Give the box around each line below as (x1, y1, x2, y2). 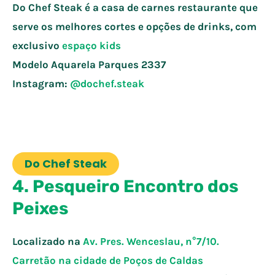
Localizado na (12, 234, 83, 247)
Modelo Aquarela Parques (12, 58, 141, 71)
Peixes (12, 198, 68, 219)
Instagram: (12, 77, 70, 90)
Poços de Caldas (123, 254, 203, 266)
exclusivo (12, 39, 62, 52)
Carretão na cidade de (12, 254, 123, 266)
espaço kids (62, 39, 121, 52)
